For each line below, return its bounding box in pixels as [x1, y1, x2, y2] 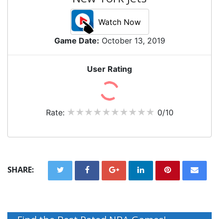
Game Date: [54, 36, 99, 46]
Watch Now [98, 17, 141, 27]
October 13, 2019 [99, 36, 165, 46]
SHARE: [7, 164, 34, 175]
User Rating [87, 64, 132, 74]
